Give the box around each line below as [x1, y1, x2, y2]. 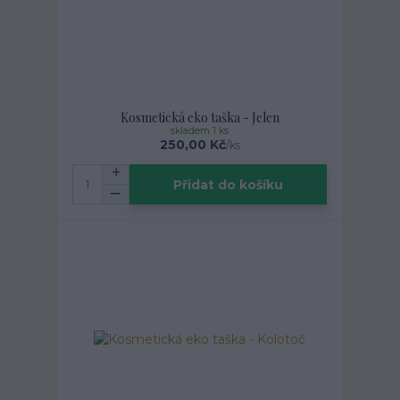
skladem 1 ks [171, 124, 229, 137]
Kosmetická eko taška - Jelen [120, 108, 279, 126]
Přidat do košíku [173, 176, 284, 193]
